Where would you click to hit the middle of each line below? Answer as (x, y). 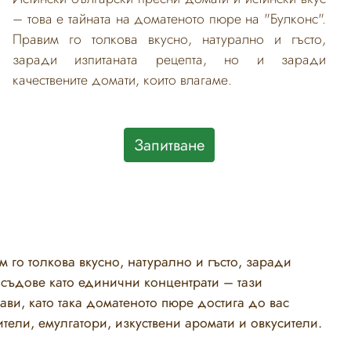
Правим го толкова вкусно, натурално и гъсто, (169, 39)
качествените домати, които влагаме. (122, 80)
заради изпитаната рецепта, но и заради (169, 59)
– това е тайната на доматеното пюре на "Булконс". (169, 18)
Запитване (169, 145)
